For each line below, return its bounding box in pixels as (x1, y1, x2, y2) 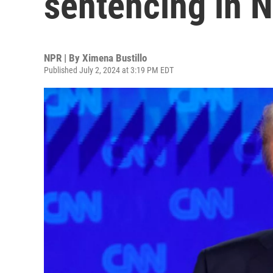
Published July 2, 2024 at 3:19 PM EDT (44, 65, 174, 75)
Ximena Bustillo (82, 52, 147, 64)
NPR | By (44, 52, 82, 64)
